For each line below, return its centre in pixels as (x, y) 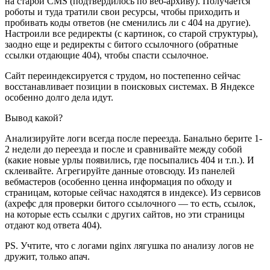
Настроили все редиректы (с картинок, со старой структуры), (131, 34)
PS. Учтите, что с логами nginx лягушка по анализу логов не (129, 246)
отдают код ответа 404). (53, 225)
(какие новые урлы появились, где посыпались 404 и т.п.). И (130, 160)
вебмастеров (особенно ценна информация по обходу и (118, 182)
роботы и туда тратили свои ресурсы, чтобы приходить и (122, 12)
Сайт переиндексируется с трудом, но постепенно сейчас (123, 76)
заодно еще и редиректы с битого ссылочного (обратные (121, 45)
